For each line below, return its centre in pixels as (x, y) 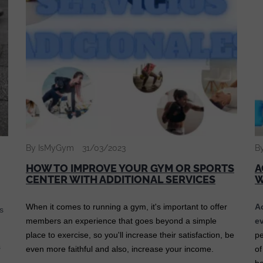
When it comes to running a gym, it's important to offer (127, 207)
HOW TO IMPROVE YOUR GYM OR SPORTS (130, 168)
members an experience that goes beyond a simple (121, 221)
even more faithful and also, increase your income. (120, 249)
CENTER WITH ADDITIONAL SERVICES (121, 180)
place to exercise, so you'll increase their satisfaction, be (130, 235)
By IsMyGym (50, 148)
